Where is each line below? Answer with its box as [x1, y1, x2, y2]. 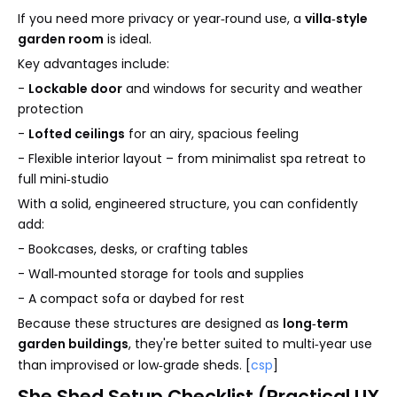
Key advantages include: [18, 54, 169, 73]
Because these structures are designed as [18, 314, 283, 332]
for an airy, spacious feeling [125, 124, 299, 143]
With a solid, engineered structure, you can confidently [18, 194, 358, 213]
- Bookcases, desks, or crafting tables [18, 239, 248, 258]
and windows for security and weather [122, 79, 362, 97]
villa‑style [305, 9, 368, 27]
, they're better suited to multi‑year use [128, 334, 372, 353]
